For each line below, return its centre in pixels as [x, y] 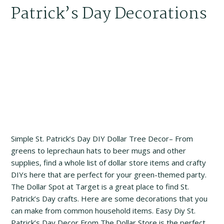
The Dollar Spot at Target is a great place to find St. [100, 186]
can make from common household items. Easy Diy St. [103, 210]
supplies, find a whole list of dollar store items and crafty [109, 162]
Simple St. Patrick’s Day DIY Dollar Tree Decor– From [102, 138]
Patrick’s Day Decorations [109, 14]
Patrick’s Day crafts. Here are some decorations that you [109, 198]
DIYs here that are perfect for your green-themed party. [109, 174]
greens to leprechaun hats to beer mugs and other [99, 150]
